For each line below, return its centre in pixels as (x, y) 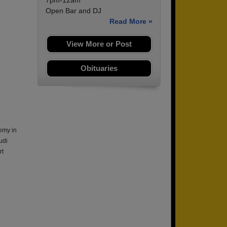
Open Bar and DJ (73, 11)
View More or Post (99, 44)
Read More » (131, 22)
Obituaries (99, 68)
